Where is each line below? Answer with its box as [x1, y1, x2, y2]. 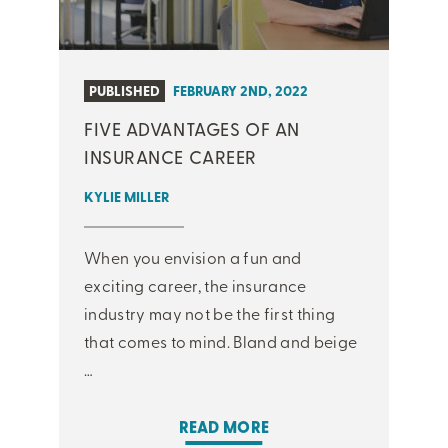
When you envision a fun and [84, 245, 302, 268]
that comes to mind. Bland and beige [84, 329, 358, 352]
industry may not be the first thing [84, 301, 336, 324]
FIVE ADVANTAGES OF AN [84, 115, 300, 141]
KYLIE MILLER [84, 185, 169, 207]
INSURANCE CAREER [84, 143, 257, 169]
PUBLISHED [89, 79, 160, 101]
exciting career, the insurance [84, 273, 307, 296]
